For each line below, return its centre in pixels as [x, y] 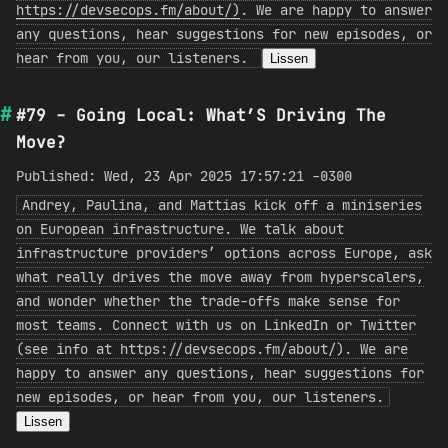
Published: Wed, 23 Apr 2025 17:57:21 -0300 [184, 176]
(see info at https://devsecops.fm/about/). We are [212, 349]
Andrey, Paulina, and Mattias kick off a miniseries [222, 205]
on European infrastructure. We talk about [180, 229]
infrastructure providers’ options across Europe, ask [224, 253]
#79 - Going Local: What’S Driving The [201, 115]
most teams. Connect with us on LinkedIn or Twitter [216, 325]
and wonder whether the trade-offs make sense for [208, 301]
